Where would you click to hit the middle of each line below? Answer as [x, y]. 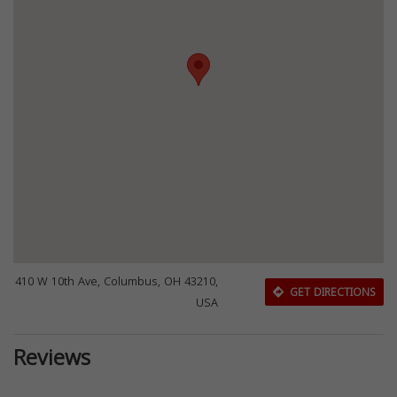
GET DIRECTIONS [331, 292]
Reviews [52, 358]
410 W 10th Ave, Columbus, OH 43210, [117, 282]
